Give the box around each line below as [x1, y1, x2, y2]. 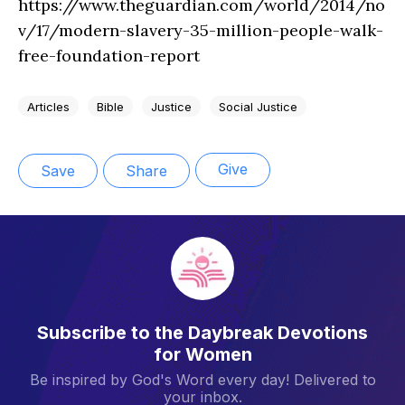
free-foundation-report [18, 45, 200, 67]
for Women [153, 343, 252, 365]
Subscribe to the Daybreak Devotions [37, 321, 368, 344]
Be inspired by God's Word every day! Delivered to [29, 370, 376, 389]
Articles [27, 99, 70, 114]
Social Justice [219, 99, 297, 114]
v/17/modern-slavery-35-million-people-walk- [18, 20, 383, 42]
